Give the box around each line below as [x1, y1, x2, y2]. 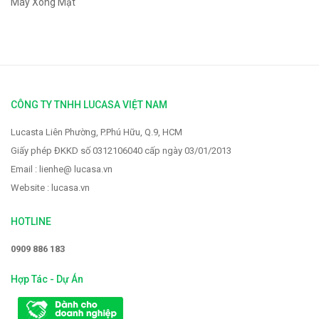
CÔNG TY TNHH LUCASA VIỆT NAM [11, 99, 167, 110]
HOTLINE [11, 216, 51, 227]
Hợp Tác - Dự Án [11, 273, 83, 285]
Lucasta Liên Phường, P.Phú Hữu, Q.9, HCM [11, 127, 182, 137]
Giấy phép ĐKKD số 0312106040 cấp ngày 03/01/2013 [11, 145, 231, 156]
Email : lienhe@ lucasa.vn [11, 164, 113, 174]
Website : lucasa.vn [11, 182, 90, 193]
